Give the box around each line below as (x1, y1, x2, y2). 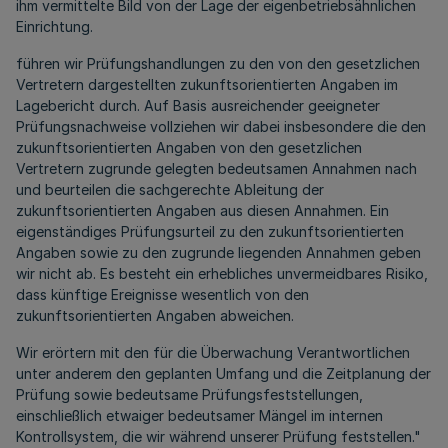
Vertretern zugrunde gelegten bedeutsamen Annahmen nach (16, 160, 417, 178)
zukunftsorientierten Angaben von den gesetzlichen (16, 139, 362, 157)
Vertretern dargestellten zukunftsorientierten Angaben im (16, 76, 398, 94)
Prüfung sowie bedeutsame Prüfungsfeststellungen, (16, 386, 363, 404)
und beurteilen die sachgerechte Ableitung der (16, 181, 324, 199)
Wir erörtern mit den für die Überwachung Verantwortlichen (16, 344, 410, 362)
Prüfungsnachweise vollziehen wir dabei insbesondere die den (16, 118, 426, 136)
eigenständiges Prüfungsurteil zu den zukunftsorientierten (16, 223, 404, 241)
